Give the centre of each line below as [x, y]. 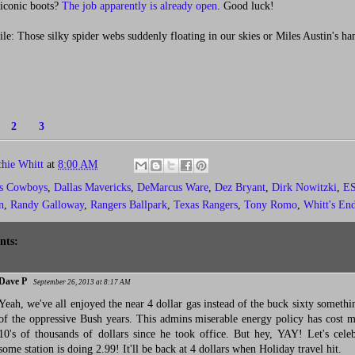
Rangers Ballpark [129, 205]
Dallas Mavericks [92, 187]
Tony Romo [271, 205]
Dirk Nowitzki [304, 187]
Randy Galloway [47, 205]
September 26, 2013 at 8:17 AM [82, 282]
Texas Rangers [206, 205]
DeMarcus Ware [173, 187]
